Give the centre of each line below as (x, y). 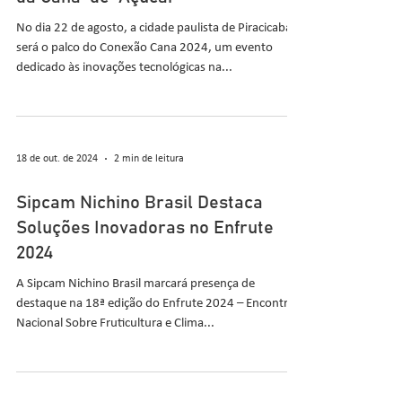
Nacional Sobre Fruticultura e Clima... (115, 323)
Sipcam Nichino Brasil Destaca (140, 203)
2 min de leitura (149, 158)
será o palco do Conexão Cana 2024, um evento (144, 48)
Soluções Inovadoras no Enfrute (145, 228)
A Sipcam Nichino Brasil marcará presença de (135, 284)
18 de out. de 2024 (57, 158)
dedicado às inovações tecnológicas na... (124, 68)
